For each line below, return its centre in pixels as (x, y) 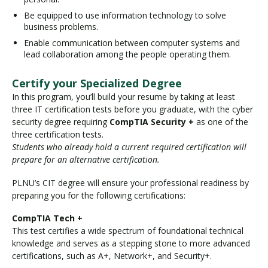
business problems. (61, 27)
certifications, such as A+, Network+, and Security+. (112, 256)
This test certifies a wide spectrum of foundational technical (128, 231)
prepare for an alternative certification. (87, 160)
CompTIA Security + (153, 122)
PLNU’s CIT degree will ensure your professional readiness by (130, 182)
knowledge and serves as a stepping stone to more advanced (131, 243)
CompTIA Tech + (47, 218)
